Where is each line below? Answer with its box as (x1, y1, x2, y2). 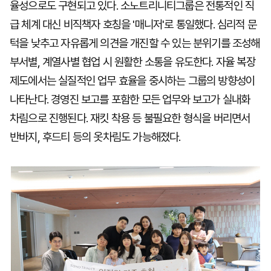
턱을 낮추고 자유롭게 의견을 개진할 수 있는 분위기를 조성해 (10, 36, 260, 50)
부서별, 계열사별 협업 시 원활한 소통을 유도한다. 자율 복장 (10, 55, 255, 69)
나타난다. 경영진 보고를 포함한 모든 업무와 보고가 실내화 (10, 93, 250, 106)
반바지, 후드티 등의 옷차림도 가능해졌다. (10, 130, 181, 144)
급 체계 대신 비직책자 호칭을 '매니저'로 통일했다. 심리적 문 (10, 18, 257, 31)
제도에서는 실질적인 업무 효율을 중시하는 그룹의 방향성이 (10, 74, 255, 88)
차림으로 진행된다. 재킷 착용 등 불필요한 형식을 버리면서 (10, 111, 250, 125)
